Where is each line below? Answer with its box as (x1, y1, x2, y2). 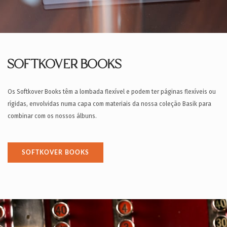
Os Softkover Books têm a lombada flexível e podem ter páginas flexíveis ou (8, 88, 216, 95)
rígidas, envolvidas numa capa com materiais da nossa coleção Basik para (8, 100, 211, 107)
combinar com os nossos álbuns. (8, 112, 97, 120)
